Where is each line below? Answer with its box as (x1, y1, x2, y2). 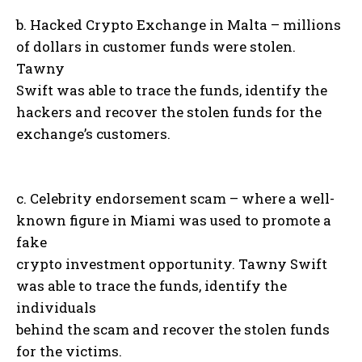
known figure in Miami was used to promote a (16, 211, 331, 230)
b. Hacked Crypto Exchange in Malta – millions (16, 15, 341, 35)
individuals (16, 298, 96, 318)
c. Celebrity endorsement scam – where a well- (16, 189, 335, 208)
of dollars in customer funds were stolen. (16, 37, 296, 57)
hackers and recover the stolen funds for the (16, 103, 322, 122)
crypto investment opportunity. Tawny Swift (16, 255, 327, 274)
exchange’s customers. (16, 124, 170, 144)
